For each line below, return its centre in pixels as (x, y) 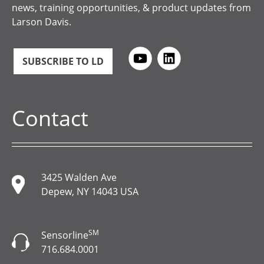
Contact (50, 118)
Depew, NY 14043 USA (90, 192)
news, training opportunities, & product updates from (131, 8)
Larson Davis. (42, 22)
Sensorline (65, 235)
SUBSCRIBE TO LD (63, 62)
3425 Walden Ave (79, 178)
